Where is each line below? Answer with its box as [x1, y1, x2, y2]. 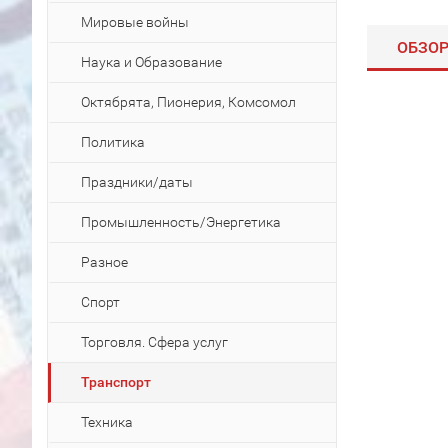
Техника [81, 414, 133, 430]
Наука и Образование [81, 54, 222, 70]
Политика [81, 134, 145, 150]
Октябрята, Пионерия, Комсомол [81, 94, 296, 110]
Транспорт [81, 374, 151, 390]
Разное [81, 254, 128, 270]
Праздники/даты [81, 174, 193, 190]
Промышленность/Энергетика [81, 214, 281, 230]
